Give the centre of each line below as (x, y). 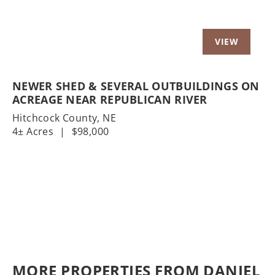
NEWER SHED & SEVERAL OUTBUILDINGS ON (136, 86)
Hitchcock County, (58, 118)
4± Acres (33, 132)
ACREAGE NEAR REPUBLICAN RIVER (110, 100)
